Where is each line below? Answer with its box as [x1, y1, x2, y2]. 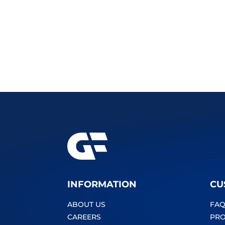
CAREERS [67, 212, 101, 222]
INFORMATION [67, 179, 137, 190]
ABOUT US [67, 200, 106, 209]
